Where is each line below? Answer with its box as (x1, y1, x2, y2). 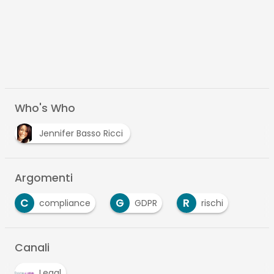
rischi (201, 197, 223, 210)
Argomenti (14, 171, 73, 186)
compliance (39, 197, 91, 210)
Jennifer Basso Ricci (39, 127, 125, 140)
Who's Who (14, 101, 75, 116)
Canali (14, 240, 50, 256)
